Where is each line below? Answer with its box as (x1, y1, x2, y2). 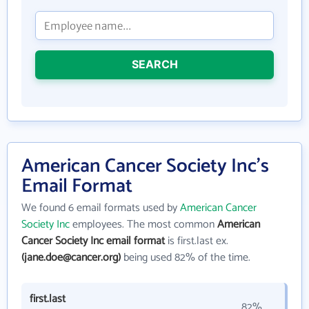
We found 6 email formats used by (21, 199, 180, 217)
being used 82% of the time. (121, 248, 250, 267)
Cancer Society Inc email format (21, 232, 165, 250)
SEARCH (131, 57, 178, 71)
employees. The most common (70, 215, 217, 234)
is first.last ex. (165, 232, 228, 250)
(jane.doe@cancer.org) (21, 248, 121, 267)
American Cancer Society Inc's (21, 150, 269, 182)
